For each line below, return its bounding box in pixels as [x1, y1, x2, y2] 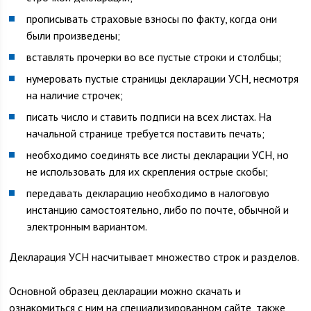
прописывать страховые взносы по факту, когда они [26, 12, 278, 26]
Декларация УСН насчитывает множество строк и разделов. [9, 250, 300, 264]
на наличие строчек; [26, 88, 124, 102]
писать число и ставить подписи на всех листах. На [26, 110, 272, 124]
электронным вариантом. [26, 219, 148, 233]
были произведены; [26, 28, 121, 42]
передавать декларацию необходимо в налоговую [26, 186, 270, 200]
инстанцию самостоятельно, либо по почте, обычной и [26, 203, 289, 217]
